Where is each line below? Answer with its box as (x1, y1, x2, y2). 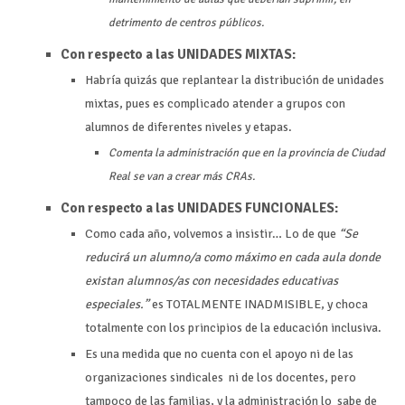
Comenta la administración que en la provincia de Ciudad (108, 146, 385, 161)
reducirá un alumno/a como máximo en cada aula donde (85, 250, 381, 266)
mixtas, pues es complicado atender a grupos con (85, 95, 346, 111)
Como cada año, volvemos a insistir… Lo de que (85, 226, 340, 242)
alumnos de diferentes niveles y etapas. (85, 118, 293, 135)
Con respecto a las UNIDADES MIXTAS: (60, 46, 296, 63)
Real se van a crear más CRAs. (108, 169, 255, 184)
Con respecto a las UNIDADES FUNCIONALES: (60, 200, 338, 217)
